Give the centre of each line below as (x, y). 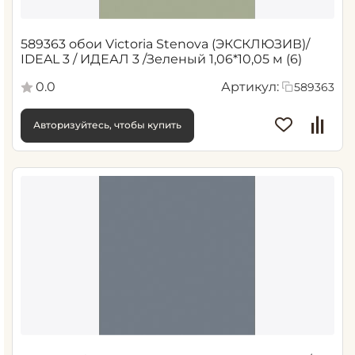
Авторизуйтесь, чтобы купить (107, 125)
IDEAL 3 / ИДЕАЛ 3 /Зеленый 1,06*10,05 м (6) (161, 59)
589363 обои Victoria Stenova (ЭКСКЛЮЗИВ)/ (165, 44)
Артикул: (250, 86)
